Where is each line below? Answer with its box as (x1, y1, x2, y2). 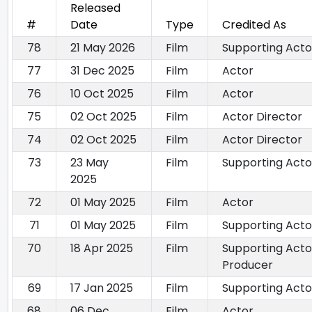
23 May (70, 155, 109, 171)
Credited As (222, 17, 286, 33)
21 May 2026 (70, 40, 135, 56)
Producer (222, 257, 273, 274)
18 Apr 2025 (70, 240, 133, 257)
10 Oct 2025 (70, 86, 134, 102)
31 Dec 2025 (70, 63, 134, 79)
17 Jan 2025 (70, 280, 133, 297)
